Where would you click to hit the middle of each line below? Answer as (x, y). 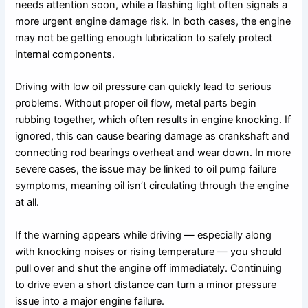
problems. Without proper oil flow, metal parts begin (136, 103)
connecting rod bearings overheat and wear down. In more (153, 153)
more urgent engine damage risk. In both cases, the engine (153, 22)
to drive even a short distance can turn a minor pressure (146, 284)
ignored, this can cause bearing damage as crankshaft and (153, 136)
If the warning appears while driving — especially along (144, 235)
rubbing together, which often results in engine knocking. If (153, 120)
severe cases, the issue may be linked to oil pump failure (146, 169)
